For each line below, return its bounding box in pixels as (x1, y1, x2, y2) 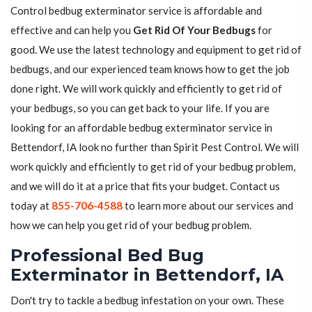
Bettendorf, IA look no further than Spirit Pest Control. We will (10, 141, 299, 154)
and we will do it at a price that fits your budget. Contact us (10, 180, 280, 193)
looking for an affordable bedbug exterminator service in (10, 121, 272, 134)
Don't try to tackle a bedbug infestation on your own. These (10, 294, 284, 307)
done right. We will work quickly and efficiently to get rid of (10, 82, 282, 95)
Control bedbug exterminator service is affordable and (10, 4, 262, 17)
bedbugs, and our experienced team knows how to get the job (10, 63, 290, 76)
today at (10, 199, 52, 212)
